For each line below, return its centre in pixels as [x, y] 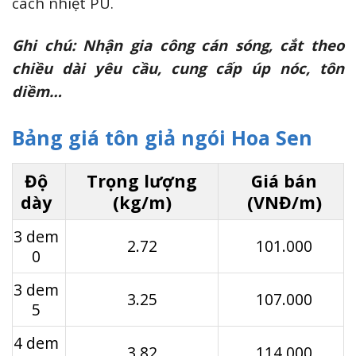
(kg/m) [142, 203]
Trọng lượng [142, 181]
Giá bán [284, 181]
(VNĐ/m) [284, 203]
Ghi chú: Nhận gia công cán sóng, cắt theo [178, 44]
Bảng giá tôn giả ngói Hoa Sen [162, 137]
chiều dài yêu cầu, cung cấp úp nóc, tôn [178, 68]
